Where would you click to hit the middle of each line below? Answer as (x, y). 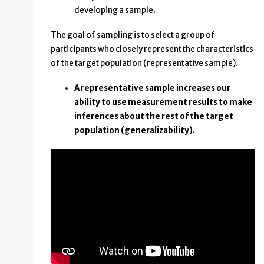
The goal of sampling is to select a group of (133, 35)
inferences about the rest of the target (154, 116)
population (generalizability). (135, 130)
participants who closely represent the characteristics (152, 49)
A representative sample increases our (152, 88)
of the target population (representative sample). (144, 63)
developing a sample (114, 10)
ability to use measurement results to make (163, 102)
